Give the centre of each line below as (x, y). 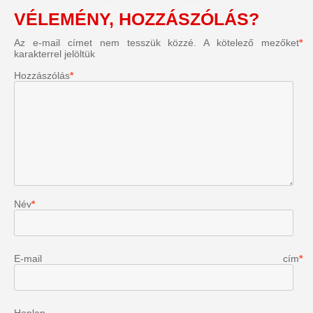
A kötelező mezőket (251, 42)
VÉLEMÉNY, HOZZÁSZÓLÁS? (137, 19)
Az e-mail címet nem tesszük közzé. (105, 42)
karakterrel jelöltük (54, 53)
